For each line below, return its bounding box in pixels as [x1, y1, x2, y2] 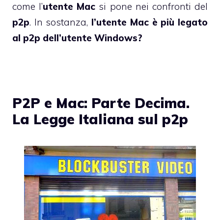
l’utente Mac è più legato [91, 16, 208, 28]
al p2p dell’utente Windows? [12, 32, 142, 44]
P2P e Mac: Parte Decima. [12, 94, 190, 112]
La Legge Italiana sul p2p [12, 110, 188, 128]
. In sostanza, [29, 16, 92, 28]
